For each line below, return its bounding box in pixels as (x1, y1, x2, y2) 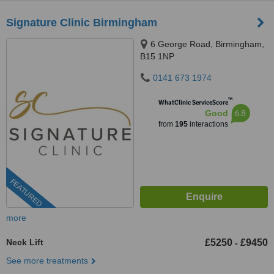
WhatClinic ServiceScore (158, 98, 228, 106)
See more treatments (6, 256, 88, 265)
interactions (187, 120, 228, 128)
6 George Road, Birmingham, (150, 39, 264, 49)
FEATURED (8, 177, 44, 209)
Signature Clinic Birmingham (6, 17, 157, 29)
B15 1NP (140, 51, 174, 61)
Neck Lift (6, 237, 43, 247)
